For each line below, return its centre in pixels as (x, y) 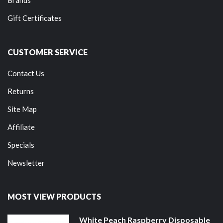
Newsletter (26, 163)
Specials (21, 145)
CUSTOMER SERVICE (48, 52)
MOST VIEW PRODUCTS (54, 197)
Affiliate (21, 127)
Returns (21, 91)
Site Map (22, 109)
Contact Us (26, 73)
